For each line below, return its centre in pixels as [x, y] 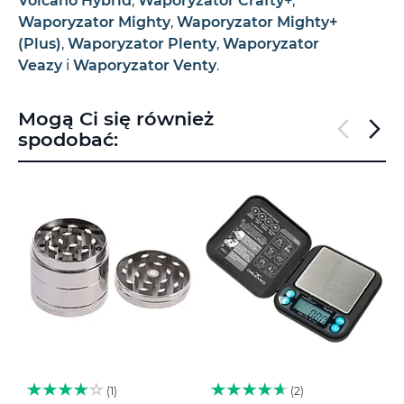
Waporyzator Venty [145, 65]
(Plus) [40, 43]
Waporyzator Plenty [142, 43]
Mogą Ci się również [116, 118]
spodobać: [68, 139]
